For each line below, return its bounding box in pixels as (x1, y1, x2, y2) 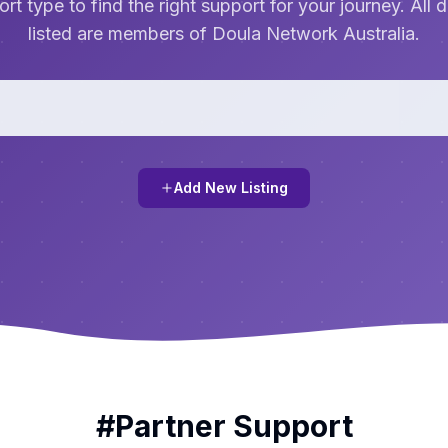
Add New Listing (174, 179, 288, 196)
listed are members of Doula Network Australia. (28, 23, 420, 44)
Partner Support (114, 408, 353, 444)
